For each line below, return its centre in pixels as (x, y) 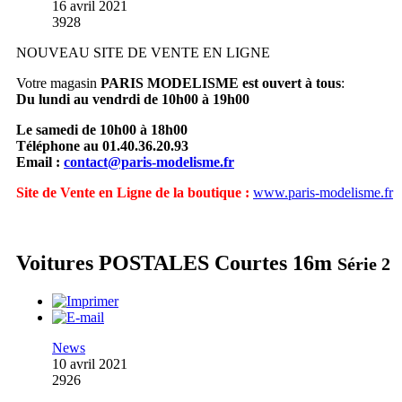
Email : (40, 162)
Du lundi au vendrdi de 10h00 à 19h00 (133, 100)
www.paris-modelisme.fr (323, 193)
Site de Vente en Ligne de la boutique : (133, 193)
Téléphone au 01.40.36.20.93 (102, 146)
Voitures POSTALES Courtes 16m (177, 263)
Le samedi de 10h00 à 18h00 (102, 130)
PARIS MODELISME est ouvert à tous (221, 83)
